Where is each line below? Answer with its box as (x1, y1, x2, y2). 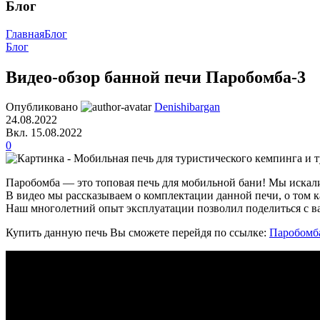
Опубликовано (6, 101, 78, 114)
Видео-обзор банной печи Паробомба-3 (6, 67, 306, 86)
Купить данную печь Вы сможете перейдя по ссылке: (6, 226, 269, 239)
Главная (6, 27, 44, 40)
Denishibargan (154, 101, 220, 114)
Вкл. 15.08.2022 (6, 126, 82, 139)
